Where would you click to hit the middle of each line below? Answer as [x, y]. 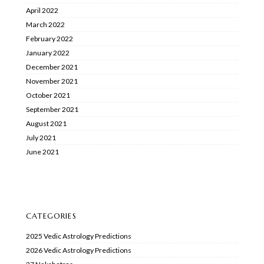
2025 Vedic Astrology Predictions [79, 236]
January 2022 [48, 52]
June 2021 [42, 151]
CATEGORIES [51, 216]
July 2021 [41, 137]
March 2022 [45, 24]
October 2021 [48, 95]
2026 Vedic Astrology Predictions [79, 250]
